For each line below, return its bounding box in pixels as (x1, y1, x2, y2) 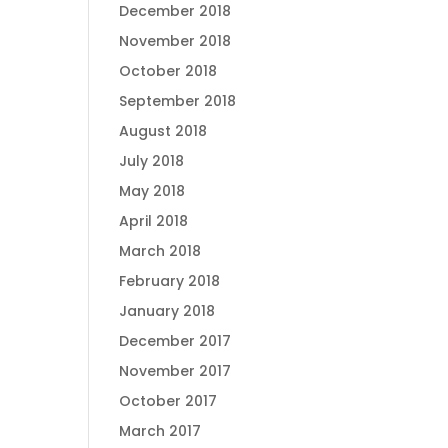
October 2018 (119, 61, 218, 81)
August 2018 (119, 121, 208, 141)
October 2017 (119, 391, 218, 411)
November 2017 (119, 361, 232, 381)
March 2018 (119, 241, 202, 261)
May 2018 (119, 181, 186, 201)
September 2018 (119, 91, 237, 111)
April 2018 (119, 211, 189, 231)
